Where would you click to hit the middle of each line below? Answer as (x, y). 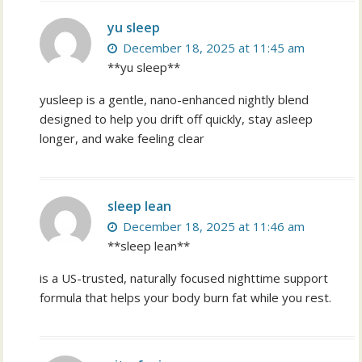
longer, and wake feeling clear (122, 139)
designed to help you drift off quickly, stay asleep (177, 119)
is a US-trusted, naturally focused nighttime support (184, 278)
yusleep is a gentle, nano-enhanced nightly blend (175, 100)
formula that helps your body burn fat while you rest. (186, 298)
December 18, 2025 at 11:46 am (213, 227)
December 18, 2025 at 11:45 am (213, 48)
